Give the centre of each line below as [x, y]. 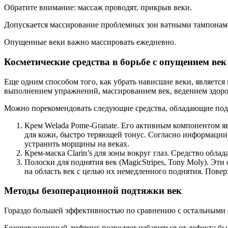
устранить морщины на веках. [77, 144]
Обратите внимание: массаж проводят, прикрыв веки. [98, 8]
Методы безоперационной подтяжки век [93, 191]
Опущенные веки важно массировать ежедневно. [90, 42]
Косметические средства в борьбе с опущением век [115, 62]
